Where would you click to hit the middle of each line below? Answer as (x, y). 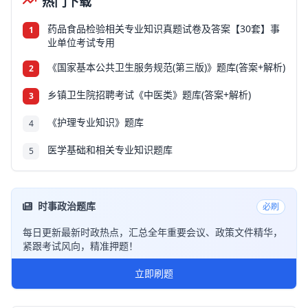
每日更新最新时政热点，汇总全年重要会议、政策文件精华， (153, 232)
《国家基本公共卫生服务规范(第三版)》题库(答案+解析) (166, 67)
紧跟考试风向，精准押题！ (80, 245)
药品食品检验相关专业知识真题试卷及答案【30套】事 (164, 28)
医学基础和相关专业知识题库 (110, 149)
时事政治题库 (67, 206)
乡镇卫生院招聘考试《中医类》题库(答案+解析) (149, 94)
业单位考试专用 (81, 42)
